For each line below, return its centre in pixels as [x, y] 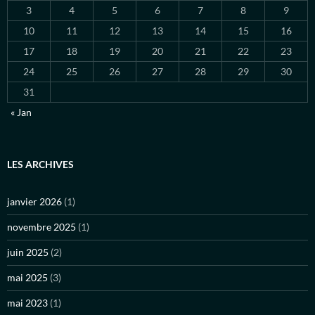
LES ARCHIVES [40, 165]
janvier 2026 [34, 202]
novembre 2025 [41, 227]
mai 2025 [27, 278]
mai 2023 [27, 303]
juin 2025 [28, 252]
